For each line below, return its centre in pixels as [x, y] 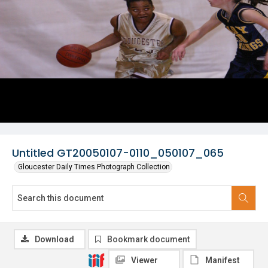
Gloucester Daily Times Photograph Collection [94, 167]
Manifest [223, 260]
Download [54, 239]
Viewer [144, 260]
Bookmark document [148, 239]
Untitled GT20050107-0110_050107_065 [118, 153]
